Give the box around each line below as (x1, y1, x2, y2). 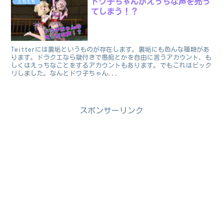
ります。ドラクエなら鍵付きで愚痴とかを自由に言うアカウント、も (11, 54, 212, 61)
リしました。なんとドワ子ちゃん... (11, 70, 119, 77)
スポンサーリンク (80, 107, 143, 115)
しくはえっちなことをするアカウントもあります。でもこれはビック (11, 62, 212, 69)
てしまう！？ (91, 7, 139, 15)
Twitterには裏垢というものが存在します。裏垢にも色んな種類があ (11, 46, 210, 53)
